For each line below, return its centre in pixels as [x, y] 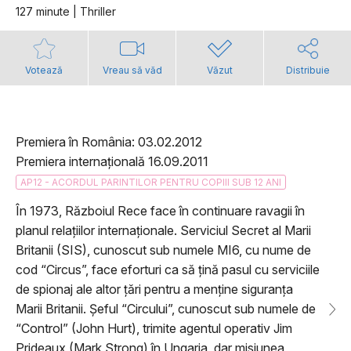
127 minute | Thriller [66, 12]
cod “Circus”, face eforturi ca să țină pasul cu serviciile [168, 270]
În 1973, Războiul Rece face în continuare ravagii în [160, 211]
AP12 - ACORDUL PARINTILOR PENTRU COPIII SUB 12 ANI [151, 183]
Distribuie [308, 71]
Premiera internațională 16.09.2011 [112, 162]
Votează [44, 71]
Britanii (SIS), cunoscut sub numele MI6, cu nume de [163, 250]
